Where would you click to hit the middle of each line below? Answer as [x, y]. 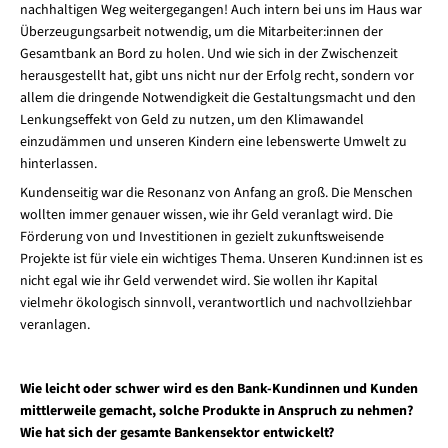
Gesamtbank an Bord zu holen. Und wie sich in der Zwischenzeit [208, 54]
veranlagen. [54, 325]
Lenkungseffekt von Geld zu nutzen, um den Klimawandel [191, 120]
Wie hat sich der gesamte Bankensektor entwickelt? [176, 433]
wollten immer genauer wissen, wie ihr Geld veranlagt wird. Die [206, 215]
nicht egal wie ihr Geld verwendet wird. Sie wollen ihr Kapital [198, 281]
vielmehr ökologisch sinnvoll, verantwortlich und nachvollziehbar [215, 303]
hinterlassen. [58, 164]
